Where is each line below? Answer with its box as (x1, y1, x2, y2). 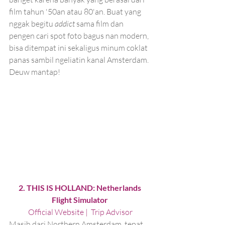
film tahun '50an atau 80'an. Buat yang (9, 6, 143, 17)
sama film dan (76, 18, 125, 29)
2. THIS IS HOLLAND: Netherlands (18, 183, 143, 193)
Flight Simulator (51, 195, 109, 205)
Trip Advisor (91, 207, 133, 217)
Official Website (28, 207, 84, 217)
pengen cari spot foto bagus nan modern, (9, 30, 150, 41)
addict (55, 18, 76, 29)
